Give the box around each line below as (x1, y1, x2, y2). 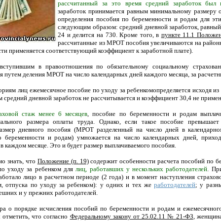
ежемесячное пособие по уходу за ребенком (29, 86, 153, 94)
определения (58, 15, 96, 23)
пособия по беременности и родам (96, 15, 198, 23)
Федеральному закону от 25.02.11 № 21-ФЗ (70, 212, 193, 220)
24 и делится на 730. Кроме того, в (58, 31, 161, 38)
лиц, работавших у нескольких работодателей (75, 165, 208, 173)
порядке (14, 204, 37, 212)
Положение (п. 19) (37, 157, 89, 165)
